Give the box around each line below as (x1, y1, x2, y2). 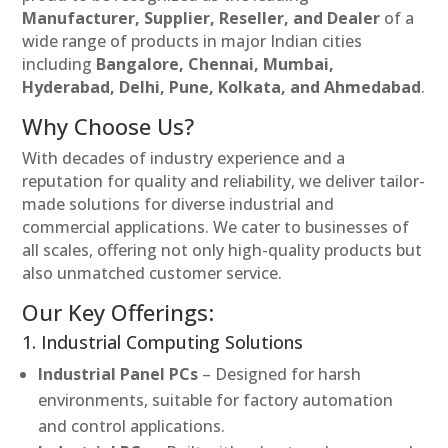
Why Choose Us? (22, 110, 195, 141)
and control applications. (38, 414, 226, 437)
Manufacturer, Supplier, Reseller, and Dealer (22, 6, 381, 29)
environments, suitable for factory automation (38, 388, 394, 411)
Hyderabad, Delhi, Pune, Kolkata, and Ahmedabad (22, 75, 422, 98)
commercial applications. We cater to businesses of (22, 215, 410, 238)
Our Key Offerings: (22, 296, 215, 327)
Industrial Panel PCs (38, 362, 199, 385)
